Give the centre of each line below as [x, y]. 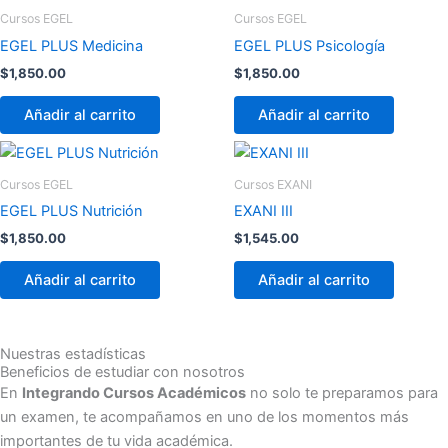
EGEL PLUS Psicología [309, 45]
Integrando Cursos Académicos [134, 392]
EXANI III [263, 210]
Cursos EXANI [273, 184]
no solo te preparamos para [342, 392]
